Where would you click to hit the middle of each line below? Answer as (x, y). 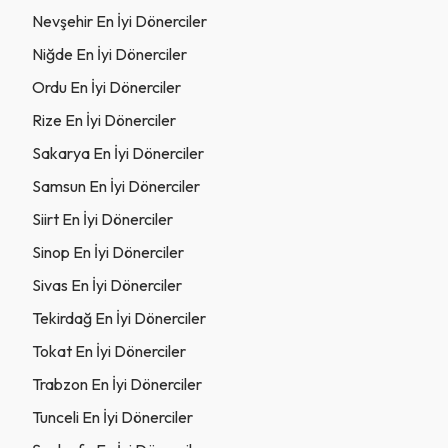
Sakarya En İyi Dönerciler (118, 152)
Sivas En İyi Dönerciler (107, 284)
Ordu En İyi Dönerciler (106, 86)
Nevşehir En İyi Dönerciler (119, 20)
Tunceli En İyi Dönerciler (112, 416)
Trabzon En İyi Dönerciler (117, 383)
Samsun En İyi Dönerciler (116, 185)
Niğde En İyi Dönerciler (109, 53)
